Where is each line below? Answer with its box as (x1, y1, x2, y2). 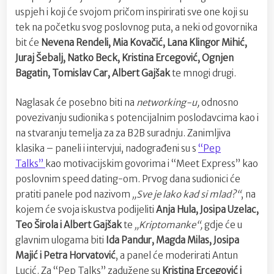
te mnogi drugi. (170, 67, 236, 80)
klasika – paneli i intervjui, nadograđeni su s (15, 142, 198, 154)
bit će (15, 37, 41, 49)
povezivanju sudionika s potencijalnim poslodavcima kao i (15, 111, 259, 124)
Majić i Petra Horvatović (15, 249, 116, 261)
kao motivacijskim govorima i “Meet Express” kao (45, 157, 258, 169)
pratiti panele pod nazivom (15, 188, 132, 200)
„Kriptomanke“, (135, 218, 204, 231)
